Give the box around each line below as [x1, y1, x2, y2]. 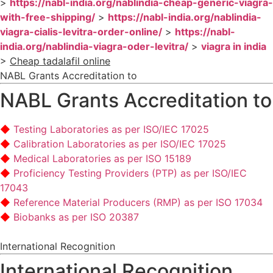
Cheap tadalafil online [10, 54, 110, 67]
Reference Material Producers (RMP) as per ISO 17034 [13, 196, 263, 208]
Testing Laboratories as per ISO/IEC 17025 [13, 122, 209, 135]
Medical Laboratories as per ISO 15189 [13, 152, 191, 165]
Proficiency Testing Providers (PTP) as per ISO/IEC [13, 166, 247, 179]
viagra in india [201, 40, 266, 52]
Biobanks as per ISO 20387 [13, 210, 139, 223]
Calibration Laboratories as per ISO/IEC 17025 [13, 137, 226, 150]
